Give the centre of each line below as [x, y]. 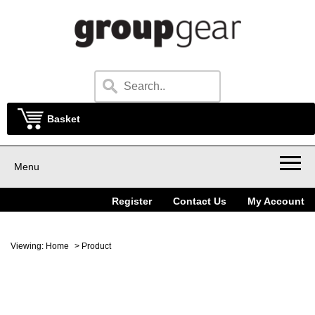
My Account [276, 202]
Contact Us [200, 202]
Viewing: [28, 246]
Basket [64, 119]
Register [132, 202]
